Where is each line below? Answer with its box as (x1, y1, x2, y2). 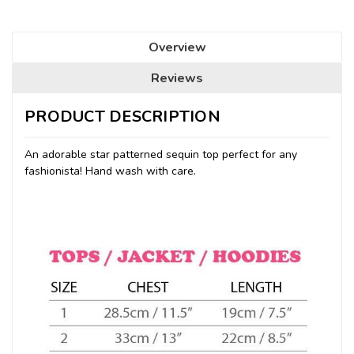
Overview (148, 38, 206, 56)
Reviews (151, 69, 203, 87)
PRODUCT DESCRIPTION (24, 105, 220, 127)
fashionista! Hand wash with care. (24, 163, 196, 179)
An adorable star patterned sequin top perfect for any (24, 146, 297, 162)
